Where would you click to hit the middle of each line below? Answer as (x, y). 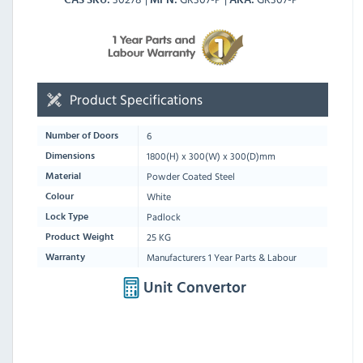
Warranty (65, 256)
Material (63, 175)
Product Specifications (136, 99)
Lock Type (67, 216)
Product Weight (80, 236)
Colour (60, 196)
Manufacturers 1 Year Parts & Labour (222, 256)
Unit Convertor (194, 288)
